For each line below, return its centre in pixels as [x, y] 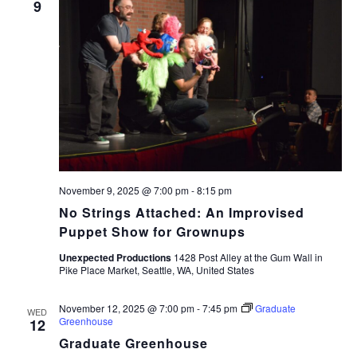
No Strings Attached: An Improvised [181, 213]
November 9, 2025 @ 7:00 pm [124, 190]
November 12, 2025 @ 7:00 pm [126, 308]
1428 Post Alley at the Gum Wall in [248, 257]
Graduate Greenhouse [133, 343]
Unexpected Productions [116, 258]
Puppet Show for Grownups [152, 232]
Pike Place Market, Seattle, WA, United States [156, 270]
